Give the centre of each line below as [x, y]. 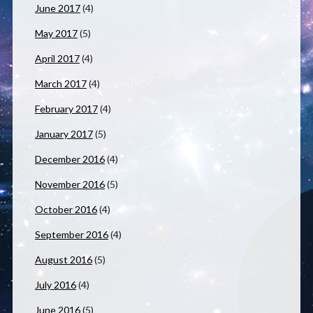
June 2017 [57, 8]
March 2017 [60, 84]
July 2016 [55, 285]
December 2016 [70, 159]
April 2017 [57, 59]
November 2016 [70, 184]
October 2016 [66, 210]
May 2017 [56, 34]
